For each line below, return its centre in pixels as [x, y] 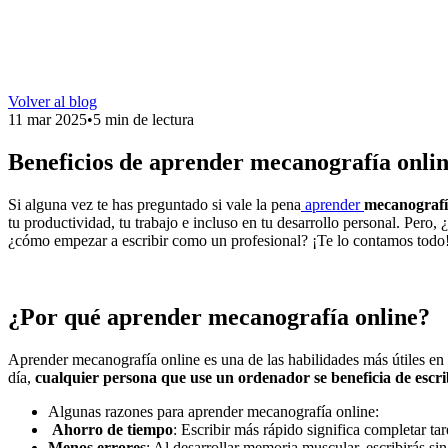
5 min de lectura [143, 119]
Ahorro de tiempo [112, 429]
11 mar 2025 [47, 119]
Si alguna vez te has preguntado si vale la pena [154, 204]
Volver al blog [52, 101]
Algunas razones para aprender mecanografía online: [213, 411]
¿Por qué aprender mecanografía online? [219, 316]
